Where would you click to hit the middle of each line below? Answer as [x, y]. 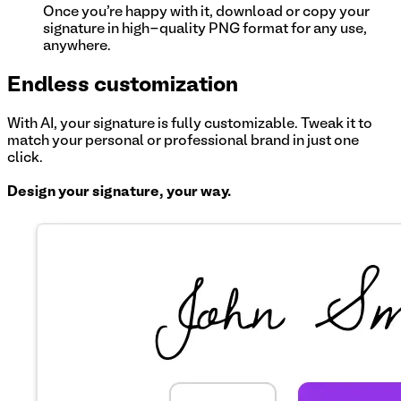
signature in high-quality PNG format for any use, [205, 29]
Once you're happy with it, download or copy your [206, 12]
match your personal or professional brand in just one [183, 142]
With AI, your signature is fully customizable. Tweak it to [190, 125]
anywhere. [77, 46]
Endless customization [123, 85]
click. [25, 159]
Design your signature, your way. [119, 193]
